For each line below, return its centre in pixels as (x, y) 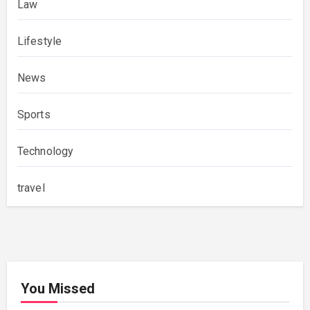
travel (31, 188)
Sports (34, 115)
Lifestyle (39, 42)
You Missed (57, 289)
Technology (45, 152)
